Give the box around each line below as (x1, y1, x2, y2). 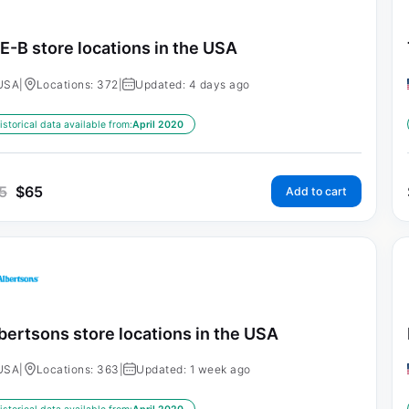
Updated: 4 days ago (135, 77, 250, 91)
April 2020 (131, 118, 184, 131)
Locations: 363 (36, 362, 120, 377)
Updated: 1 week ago (136, 362, 251, 377)
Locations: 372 (36, 77, 119, 91)
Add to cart (285, 184, 347, 198)
